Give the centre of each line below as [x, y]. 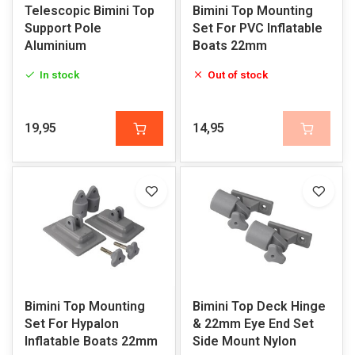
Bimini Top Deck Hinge [259, 306]
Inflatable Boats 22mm [91, 341]
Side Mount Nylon [244, 341]
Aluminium [55, 46]
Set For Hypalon [72, 324]
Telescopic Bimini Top [90, 11]
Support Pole [63, 28]
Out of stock [237, 74]
